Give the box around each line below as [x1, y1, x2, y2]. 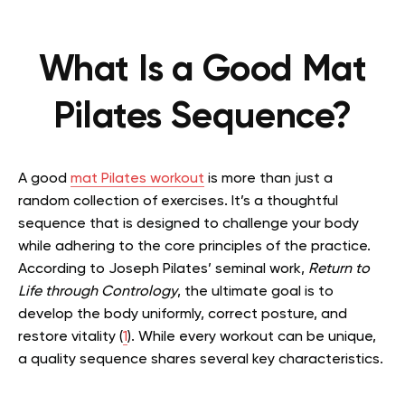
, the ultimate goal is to [177, 285, 334, 299]
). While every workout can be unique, [127, 330, 376, 344]
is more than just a [204, 172, 333, 186]
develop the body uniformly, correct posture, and [18, 307, 347, 322]
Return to [308, 262, 370, 277]
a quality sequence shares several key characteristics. [18, 353, 383, 367]
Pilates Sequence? [52, 99, 353, 136]
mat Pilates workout [71, 172, 204, 186]
